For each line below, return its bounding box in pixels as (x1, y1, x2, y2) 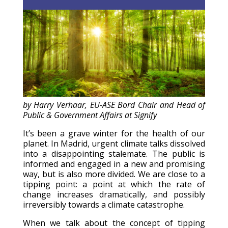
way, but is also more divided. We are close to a (22, 168, 206, 180)
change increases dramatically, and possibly (22, 189, 206, 201)
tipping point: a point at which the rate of (22, 179, 206, 190)
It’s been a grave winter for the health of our (22, 128, 206, 139)
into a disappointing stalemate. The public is (22, 148, 206, 160)
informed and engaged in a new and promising (22, 158, 206, 170)
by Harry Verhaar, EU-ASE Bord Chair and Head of (22, 99, 206, 111)
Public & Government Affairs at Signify (22, 109, 157, 121)
